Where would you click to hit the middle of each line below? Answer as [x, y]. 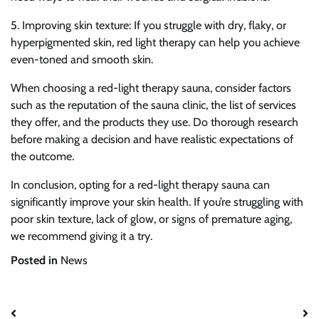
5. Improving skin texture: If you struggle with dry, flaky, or [148, 25]
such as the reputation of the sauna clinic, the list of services [153, 105]
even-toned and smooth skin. [82, 59]
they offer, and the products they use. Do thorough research [155, 122]
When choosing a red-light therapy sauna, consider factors [151, 88]
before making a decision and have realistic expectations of [152, 139]
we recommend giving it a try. [82, 236]
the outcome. [42, 156]
